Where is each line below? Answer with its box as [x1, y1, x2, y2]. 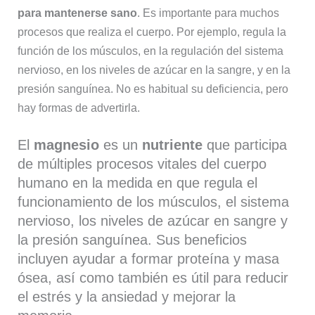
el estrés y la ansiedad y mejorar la [18, 288, 236, 304]
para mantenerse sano [18, 6, 138, 19]
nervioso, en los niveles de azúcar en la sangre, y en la [18, 63, 291, 76]
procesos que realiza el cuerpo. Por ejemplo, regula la [18, 25, 287, 38]
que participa [207, 136, 288, 153]
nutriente [142, 136, 207, 153]
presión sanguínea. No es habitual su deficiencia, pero [18, 82, 289, 95]
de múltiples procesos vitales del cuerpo [18, 155, 267, 172]
